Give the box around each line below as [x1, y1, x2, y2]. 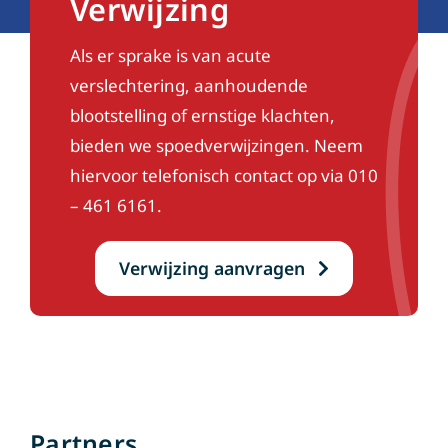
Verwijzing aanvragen [119, 255, 306, 280]
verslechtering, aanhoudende [69, 73, 308, 97]
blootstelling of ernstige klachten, [69, 103, 335, 127]
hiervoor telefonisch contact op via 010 [69, 163, 378, 187]
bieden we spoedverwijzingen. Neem [69, 133, 363, 157]
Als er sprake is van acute [69, 43, 271, 67]
